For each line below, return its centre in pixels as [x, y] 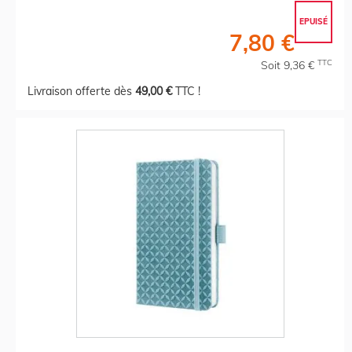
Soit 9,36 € [289, 65]
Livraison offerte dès [81, 91]
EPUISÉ [313, 21]
